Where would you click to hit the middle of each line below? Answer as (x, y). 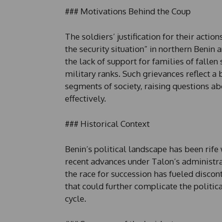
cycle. (75, 198)
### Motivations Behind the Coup (128, 11)
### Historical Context (107, 123)
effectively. (85, 98)
